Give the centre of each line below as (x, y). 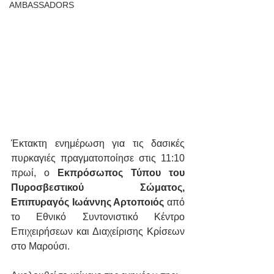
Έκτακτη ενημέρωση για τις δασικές (98, 143)
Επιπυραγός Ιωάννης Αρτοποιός (88, 202)
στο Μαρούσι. (40, 246)
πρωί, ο (34, 172)
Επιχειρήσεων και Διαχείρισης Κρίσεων (98, 231)
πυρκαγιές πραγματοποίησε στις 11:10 (98, 158)
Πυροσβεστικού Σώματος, (98, 187)
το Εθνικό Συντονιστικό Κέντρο (98, 217)
